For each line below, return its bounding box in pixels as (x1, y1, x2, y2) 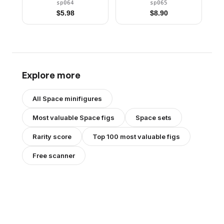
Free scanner (32, 151, 75, 159)
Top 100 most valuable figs (92, 132, 180, 140)
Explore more (22, 69, 80, 80)
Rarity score (32, 132, 71, 140)
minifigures (63, 94, 102, 102)
